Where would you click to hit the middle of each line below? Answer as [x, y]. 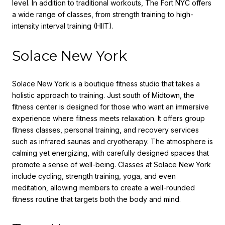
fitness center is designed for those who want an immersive [110, 107]
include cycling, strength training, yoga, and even [94, 176]
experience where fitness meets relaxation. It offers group [108, 119]
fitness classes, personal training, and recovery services [105, 130]
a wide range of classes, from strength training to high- [103, 14]
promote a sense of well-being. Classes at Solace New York [111, 165]
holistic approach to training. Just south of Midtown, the [103, 95]
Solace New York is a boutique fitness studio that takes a [106, 84]
